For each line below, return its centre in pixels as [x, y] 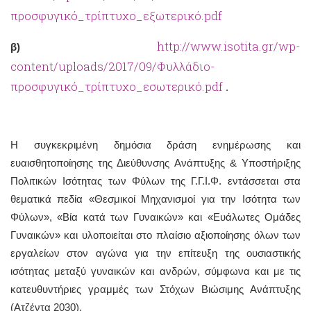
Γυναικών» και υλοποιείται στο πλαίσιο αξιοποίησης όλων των [155, 235]
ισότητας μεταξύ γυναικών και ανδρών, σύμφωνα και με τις [155, 271]
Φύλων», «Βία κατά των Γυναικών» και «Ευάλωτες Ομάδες [155, 217]
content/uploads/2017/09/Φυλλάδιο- [113, 66]
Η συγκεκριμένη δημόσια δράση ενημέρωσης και [155, 144]
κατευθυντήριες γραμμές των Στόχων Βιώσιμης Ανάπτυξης [155, 289]
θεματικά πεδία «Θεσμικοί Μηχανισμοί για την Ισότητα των [155, 199]
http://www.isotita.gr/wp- [229, 46]
